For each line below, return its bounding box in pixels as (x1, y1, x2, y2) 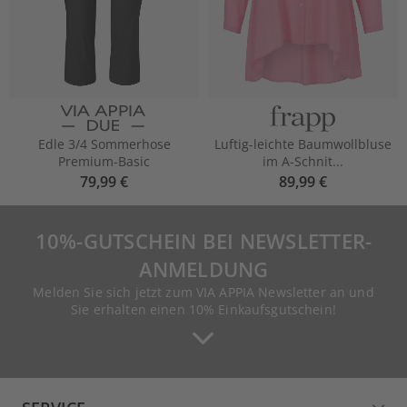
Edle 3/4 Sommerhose (37, 134, 171, 153)
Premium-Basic (58, 152, 150, 170)
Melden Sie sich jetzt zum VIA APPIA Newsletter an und (33, 283, 374, 301)
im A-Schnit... (263, 152, 343, 170)
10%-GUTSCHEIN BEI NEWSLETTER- (35, 226, 372, 254)
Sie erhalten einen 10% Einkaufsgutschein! (71, 300, 336, 318)
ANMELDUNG (138, 254, 269, 283)
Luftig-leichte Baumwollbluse (214, 134, 392, 153)
